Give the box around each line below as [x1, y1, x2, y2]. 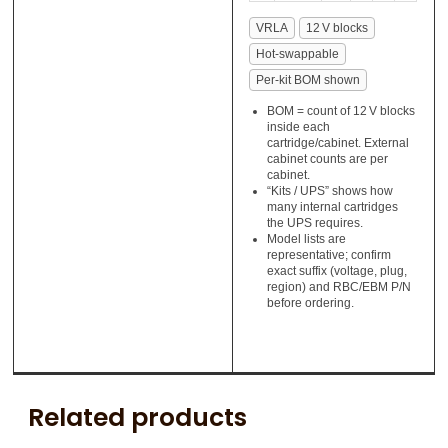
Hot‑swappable [255, 47, 339, 62]
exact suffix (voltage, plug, [266, 264, 407, 279]
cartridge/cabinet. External [266, 136, 409, 151]
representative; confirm [266, 248, 391, 263]
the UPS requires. [266, 216, 363, 231]
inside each [266, 120, 330, 135]
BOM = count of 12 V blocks [266, 104, 415, 119]
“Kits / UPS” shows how [266, 184, 393, 199]
